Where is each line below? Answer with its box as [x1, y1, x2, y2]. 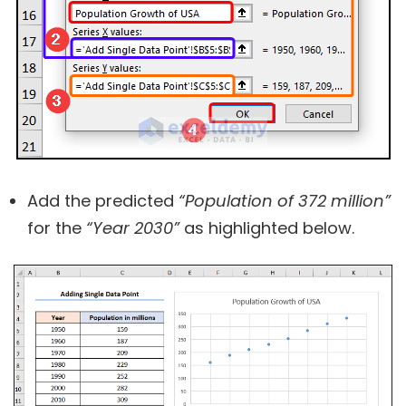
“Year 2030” [86, 217, 179, 240]
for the [27, 217, 86, 240]
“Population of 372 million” [179, 189, 391, 213]
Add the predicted [27, 189, 179, 213]
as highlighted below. [179, 217, 354, 240]
